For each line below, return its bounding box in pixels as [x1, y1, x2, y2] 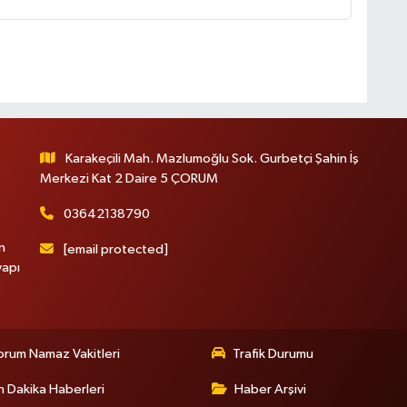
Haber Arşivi [234, 382, 306, 396]
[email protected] [64, 243, 169, 257]
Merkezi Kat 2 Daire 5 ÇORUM [39, 172, 218, 186]
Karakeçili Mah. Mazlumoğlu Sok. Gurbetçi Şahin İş [65, 152, 360, 166]
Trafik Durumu [233, 347, 313, 361]
